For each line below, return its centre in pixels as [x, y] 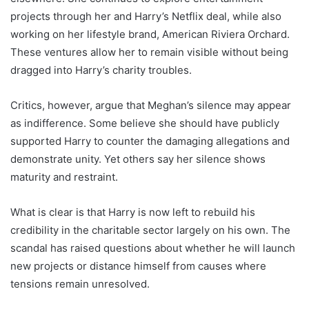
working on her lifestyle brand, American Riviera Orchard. [150, 34]
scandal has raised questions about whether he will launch [153, 248]
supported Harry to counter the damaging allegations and [150, 141]
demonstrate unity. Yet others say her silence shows [138, 159]
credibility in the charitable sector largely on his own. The [150, 230]
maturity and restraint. [64, 177]
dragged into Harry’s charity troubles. [101, 70]
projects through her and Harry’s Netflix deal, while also [146, 16]
